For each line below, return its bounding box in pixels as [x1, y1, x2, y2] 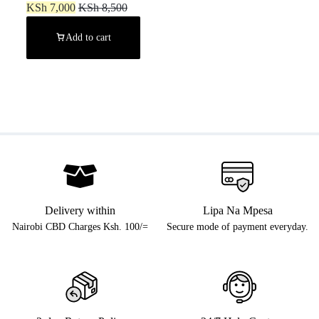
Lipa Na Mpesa [202, 204, 273, 217]
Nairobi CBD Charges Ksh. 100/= [11, 221, 148, 233]
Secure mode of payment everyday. [167, 221, 308, 233]
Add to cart [65, 32, 111, 43]
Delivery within [44, 204, 115, 217]
